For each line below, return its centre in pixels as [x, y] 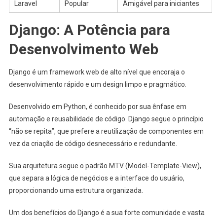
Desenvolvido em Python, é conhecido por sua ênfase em [97, 106]
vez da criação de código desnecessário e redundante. [93, 143]
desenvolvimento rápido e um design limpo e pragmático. [97, 84]
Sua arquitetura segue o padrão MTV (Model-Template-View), [105, 166]
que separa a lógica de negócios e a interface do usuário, [96, 178]
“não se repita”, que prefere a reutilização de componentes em [106, 131]
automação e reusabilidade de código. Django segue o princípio [106, 119]
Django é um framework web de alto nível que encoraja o [97, 72]
